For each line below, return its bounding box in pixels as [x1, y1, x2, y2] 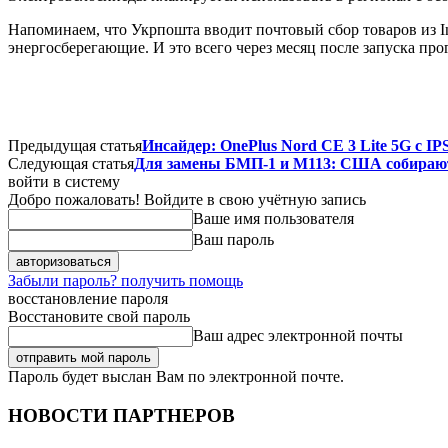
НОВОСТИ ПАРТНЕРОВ [8, 404, 235, 426]
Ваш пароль [193, 230, 274, 248]
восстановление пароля [8, 289, 168, 307]
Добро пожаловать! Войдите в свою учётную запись [8, 190, 366, 208]
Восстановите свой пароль [8, 307, 190, 325]
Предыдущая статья [8, 136, 142, 154]
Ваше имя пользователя [193, 209, 354, 227]
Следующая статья [8, 154, 134, 172]
